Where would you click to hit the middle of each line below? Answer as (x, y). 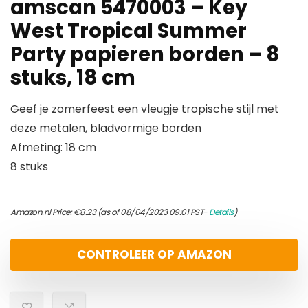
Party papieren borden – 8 (145, 54)
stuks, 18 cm (73, 78)
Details (221, 212)
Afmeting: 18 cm (53, 147)
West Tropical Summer (129, 31)
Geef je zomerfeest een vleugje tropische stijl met (145, 109)
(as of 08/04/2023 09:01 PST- (152, 212)
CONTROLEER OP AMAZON (154, 254)
